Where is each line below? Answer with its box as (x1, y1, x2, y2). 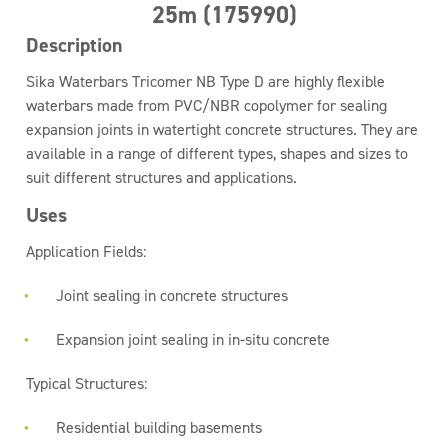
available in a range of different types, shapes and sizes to (26, 143, 409, 164)
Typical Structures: (26, 373, 148, 394)
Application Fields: (26, 241, 147, 262)
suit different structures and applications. (26, 167, 298, 188)
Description (26, 32, 124, 58)
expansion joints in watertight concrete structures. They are (26, 119, 419, 140)
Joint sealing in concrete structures (56, 285, 289, 306)
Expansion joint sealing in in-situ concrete (56, 329, 331, 350)
